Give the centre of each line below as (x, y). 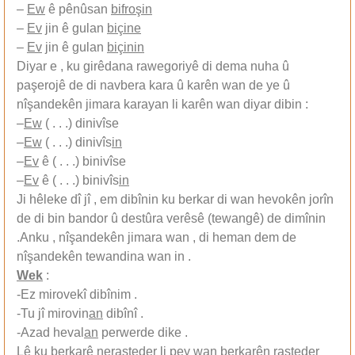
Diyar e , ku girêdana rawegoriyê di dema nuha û (153, 66)
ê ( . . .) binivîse (82, 161)
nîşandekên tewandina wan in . (104, 256)
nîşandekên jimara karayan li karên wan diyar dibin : (162, 104)
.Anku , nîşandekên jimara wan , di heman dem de (157, 237)
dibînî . (123, 313)
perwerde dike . (143, 332)
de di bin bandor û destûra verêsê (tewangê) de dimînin (173, 218)
